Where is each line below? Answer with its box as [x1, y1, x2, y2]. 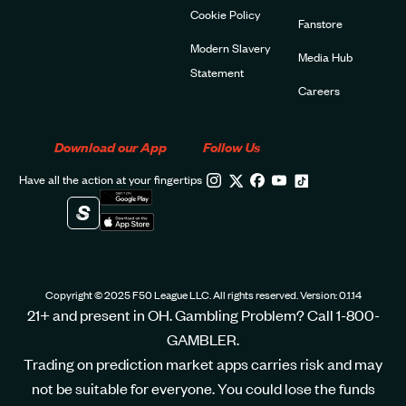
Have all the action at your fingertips [19, 170, 202, 188]
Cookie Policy [190, 5, 260, 24]
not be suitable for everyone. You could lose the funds [31, 378, 375, 399]
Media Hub [298, 48, 353, 66]
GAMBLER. [167, 329, 239, 350]
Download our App [54, 137, 167, 157]
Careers [298, 82, 340, 100]
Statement [190, 63, 244, 82]
